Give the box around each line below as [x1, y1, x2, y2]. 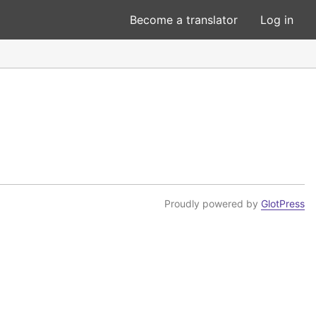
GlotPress [261, 197, 305, 209]
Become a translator [130, 13, 238, 27]
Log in [260, 13, 293, 27]
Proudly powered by [164, 197, 261, 209]
